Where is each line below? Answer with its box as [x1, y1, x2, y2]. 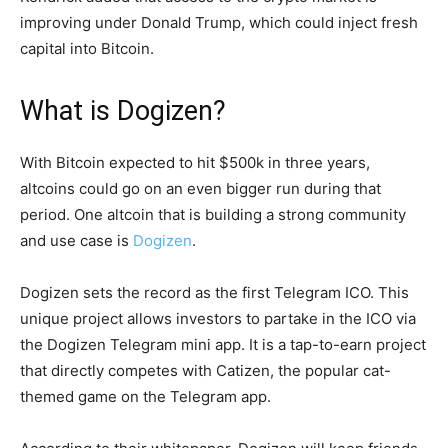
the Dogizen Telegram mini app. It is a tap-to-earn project [20, 335, 426, 354]
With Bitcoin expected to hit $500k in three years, [20, 153, 370, 172]
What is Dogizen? [20, 95, 226, 127]
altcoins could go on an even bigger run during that [20, 179, 381, 198]
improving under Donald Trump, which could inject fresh [20, 13, 418, 32]
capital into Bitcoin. [20, 39, 158, 58]
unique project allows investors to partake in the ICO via [20, 309, 416, 328]
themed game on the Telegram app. [20, 387, 275, 406]
